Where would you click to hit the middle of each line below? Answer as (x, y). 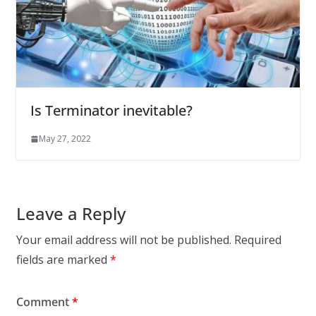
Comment (44, 302)
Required (257, 240)
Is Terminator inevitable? (111, 111)
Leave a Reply (71, 214)
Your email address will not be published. (123, 240)
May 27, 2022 (65, 139)
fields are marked (63, 260)
